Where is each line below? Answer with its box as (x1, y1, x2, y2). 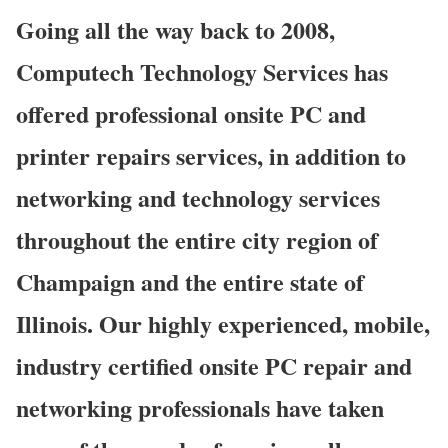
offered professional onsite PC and (16, 96, 366, 132)
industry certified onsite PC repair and (16, 348, 412, 384)
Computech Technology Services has (16, 54, 388, 90)
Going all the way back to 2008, (16, 12, 335, 48)
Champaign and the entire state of (16, 264, 364, 300)
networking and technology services (16, 180, 380, 216)
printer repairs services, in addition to (16, 138, 406, 174)
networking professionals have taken (16, 390, 384, 426)
